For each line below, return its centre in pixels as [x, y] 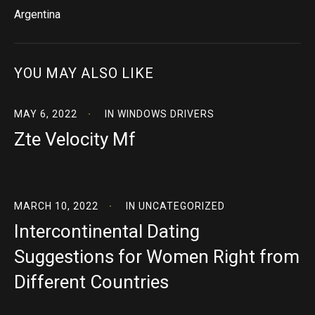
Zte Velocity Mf [75, 139]
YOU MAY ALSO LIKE [84, 73]
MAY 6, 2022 [46, 114]
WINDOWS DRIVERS [166, 114]
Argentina [37, 14]
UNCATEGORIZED [182, 206]
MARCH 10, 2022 [56, 206]
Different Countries [91, 282]
